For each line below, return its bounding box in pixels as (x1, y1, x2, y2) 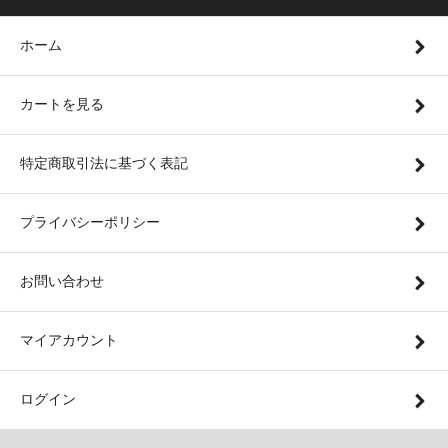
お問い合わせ (20, 273, 104, 290)
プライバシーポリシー (20, 214, 160, 231)
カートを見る (20, 96, 104, 113)
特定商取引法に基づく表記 (20, 155, 188, 172)
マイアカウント (20, 332, 118, 349)
